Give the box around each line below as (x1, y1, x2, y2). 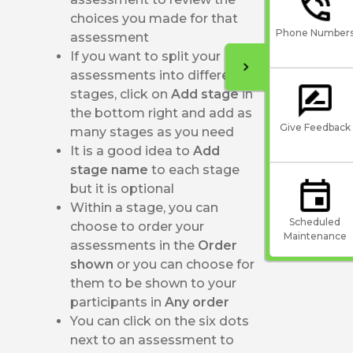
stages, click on (70, 86, 172, 102)
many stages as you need (70, 124, 235, 139)
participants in (70, 294, 165, 310)
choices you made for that (70, 10, 239, 26)
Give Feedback (279, 121, 351, 133)
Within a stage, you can (70, 199, 219, 215)
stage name (70, 162, 152, 177)
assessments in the (70, 237, 199, 253)
